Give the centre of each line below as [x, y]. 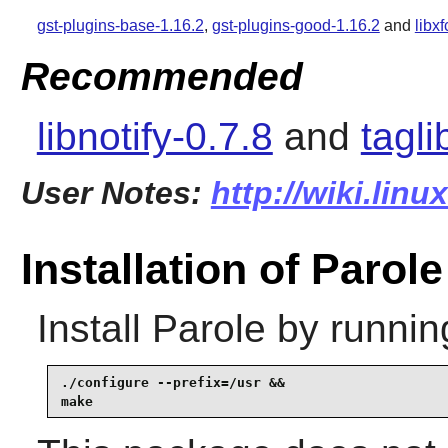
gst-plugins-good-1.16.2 [295, 26]
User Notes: [115, 192]
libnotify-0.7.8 [154, 136]
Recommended [161, 76]
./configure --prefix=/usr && [172, 382]
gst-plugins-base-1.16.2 [120, 26]
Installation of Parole [231, 269]
